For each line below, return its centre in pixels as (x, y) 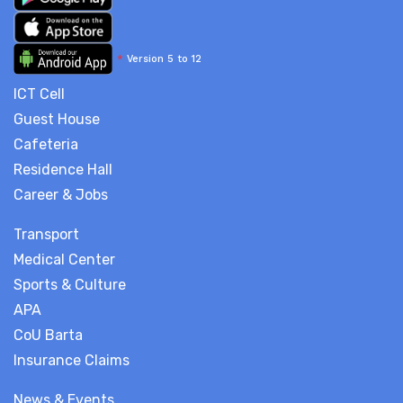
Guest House (57, 119)
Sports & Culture (70, 285)
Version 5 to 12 (162, 59)
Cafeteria (46, 144)
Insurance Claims (72, 360)
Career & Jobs (61, 195)
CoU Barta (48, 335)
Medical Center (64, 260)
